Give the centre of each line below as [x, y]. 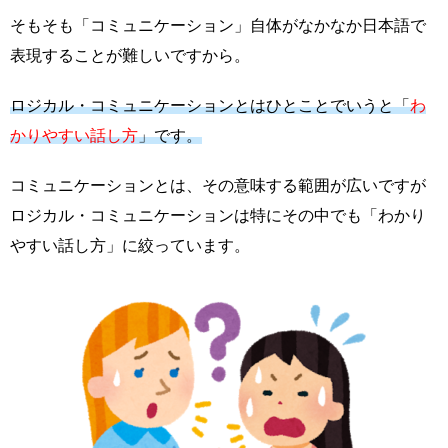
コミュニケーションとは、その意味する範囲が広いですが [218, 186]
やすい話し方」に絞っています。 [130, 246]
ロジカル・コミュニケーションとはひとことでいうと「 [210, 106]
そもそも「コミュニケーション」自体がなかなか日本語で [218, 26]
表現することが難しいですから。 [130, 56]
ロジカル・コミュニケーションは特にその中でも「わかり [218, 216]
